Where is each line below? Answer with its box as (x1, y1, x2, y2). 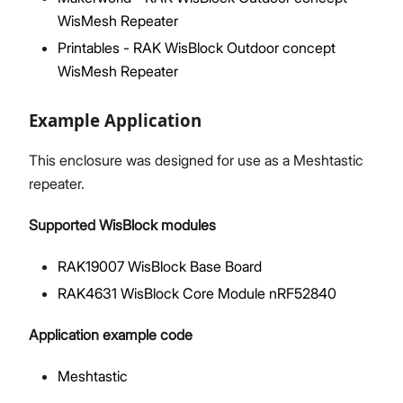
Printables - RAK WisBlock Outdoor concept (58, 38, 336, 57)
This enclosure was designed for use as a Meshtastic (29, 150, 363, 169)
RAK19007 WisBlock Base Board (58, 256, 262, 275)
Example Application (29, 108, 201, 131)
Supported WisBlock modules (29, 215, 216, 234)
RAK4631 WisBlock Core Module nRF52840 (58, 283, 336, 302)
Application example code (29, 325, 193, 344)
